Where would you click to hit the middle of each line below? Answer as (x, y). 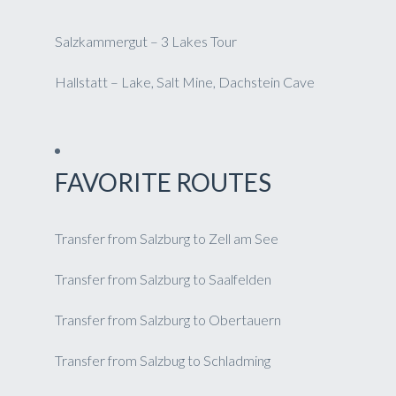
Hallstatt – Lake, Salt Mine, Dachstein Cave (185, 82)
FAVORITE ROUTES (163, 182)
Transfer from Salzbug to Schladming (163, 360)
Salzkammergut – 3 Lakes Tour (146, 41)
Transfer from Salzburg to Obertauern (168, 320)
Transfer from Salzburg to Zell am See (167, 238)
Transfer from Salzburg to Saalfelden (163, 279)
